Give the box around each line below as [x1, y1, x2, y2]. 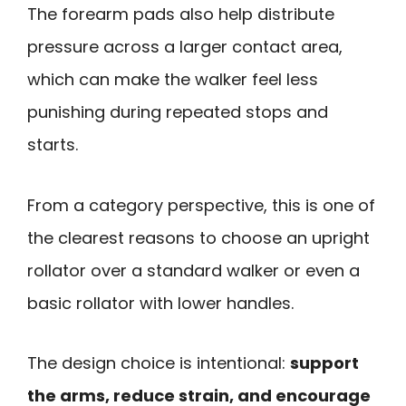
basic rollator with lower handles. [27, 291, 294, 314]
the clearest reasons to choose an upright [27, 226, 370, 249]
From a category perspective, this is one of [27, 193, 375, 217]
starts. [27, 133, 78, 157]
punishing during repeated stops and [27, 101, 328, 124]
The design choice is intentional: [27, 352, 290, 375]
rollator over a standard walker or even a [27, 258, 360, 282]
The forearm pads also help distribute [27, 3, 334, 26]
